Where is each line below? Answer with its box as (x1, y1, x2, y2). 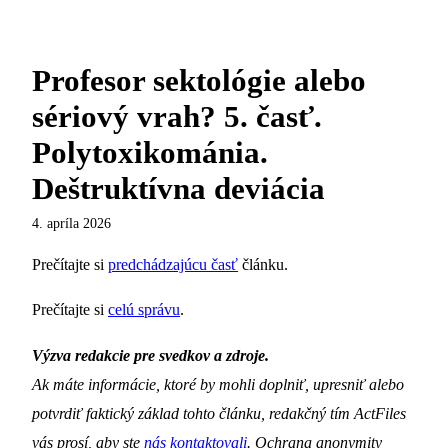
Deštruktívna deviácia (32, 171, 325, 206)
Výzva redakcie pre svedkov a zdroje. (32, 345, 269, 365)
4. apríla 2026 (32, 214, 111, 231)
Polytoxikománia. (32, 135, 268, 170)
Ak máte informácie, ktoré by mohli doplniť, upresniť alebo (32, 374, 404, 394)
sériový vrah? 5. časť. (32, 99, 322, 134)
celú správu (108, 300, 180, 320)
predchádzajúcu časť (108, 254, 238, 274)
